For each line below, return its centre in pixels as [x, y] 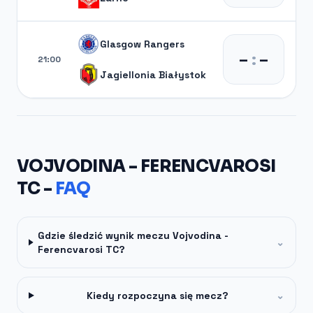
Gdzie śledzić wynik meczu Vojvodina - [133, 235]
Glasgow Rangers [142, 44]
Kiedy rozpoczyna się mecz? [157, 295]
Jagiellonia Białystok [153, 74]
